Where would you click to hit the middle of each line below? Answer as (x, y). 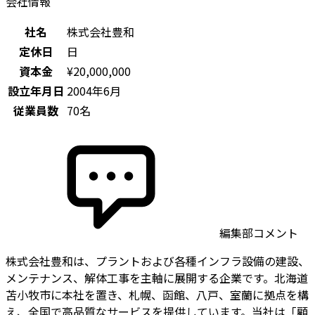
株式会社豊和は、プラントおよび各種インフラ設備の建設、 (157, 261)
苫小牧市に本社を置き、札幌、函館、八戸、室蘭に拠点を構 (157, 295)
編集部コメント (257, 233)
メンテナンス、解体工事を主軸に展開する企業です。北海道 (157, 278)
